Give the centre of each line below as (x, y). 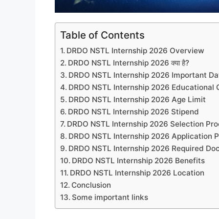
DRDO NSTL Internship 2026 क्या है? (129, 63)
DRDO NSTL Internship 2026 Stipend (134, 111)
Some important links (111, 197)
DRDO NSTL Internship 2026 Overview (136, 50)
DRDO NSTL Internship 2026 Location (137, 173)
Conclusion (91, 185)
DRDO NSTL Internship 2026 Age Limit (137, 99)
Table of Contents (102, 35)
